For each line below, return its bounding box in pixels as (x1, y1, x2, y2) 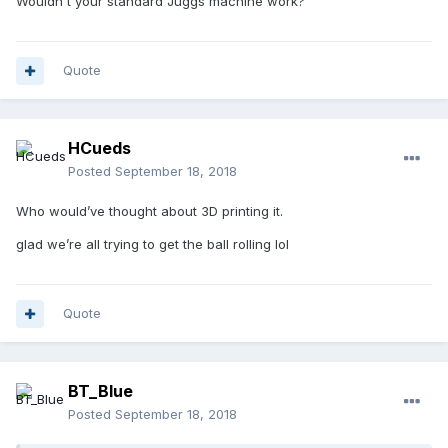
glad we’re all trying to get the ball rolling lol (16, 236, 289, 253)
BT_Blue (68, 381, 133, 402)
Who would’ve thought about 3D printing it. (16, 203, 283, 220)
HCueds (68, 138, 131, 159)
